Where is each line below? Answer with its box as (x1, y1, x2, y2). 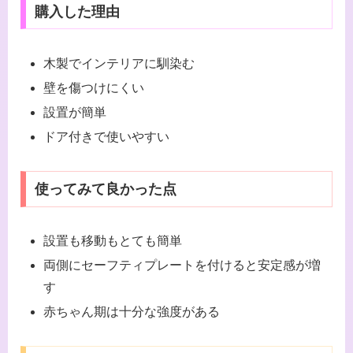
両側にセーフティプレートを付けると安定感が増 (43, 258, 321, 272)
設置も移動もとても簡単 (43, 233, 183, 247)
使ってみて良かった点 (34, 180, 176, 197)
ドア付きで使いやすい (43, 130, 170, 144)
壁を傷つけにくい (43, 80, 145, 95)
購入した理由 (34, 3, 120, 20)
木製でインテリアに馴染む (43, 56, 195, 70)
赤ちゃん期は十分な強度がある (43, 305, 221, 319)
